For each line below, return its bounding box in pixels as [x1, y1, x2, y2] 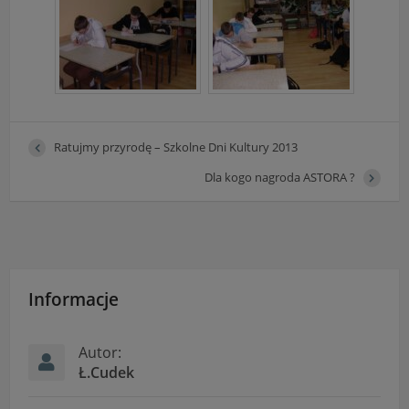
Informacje [28, 288, 120, 310]
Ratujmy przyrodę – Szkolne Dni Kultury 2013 [54, 138, 299, 155]
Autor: [79, 342, 122, 362]
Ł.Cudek [79, 362, 135, 383]
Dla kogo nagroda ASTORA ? [204, 168, 355, 185]
